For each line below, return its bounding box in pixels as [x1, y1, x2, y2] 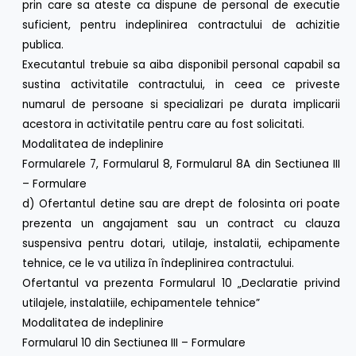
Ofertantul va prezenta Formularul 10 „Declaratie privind [22, 275, 340, 291]
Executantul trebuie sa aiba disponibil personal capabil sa [22, 56, 340, 72]
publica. [22, 37, 64, 52]
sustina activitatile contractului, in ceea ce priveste [22, 76, 340, 92]
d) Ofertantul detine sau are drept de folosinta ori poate [22, 195, 340, 211]
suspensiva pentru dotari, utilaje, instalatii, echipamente [22, 235, 340, 251]
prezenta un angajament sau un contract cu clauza [22, 215, 340, 231]
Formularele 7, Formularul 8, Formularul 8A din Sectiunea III [22, 156, 340, 172]
